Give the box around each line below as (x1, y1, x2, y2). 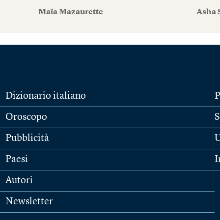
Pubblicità (5, 134, 49, 143)
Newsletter (5, 197, 53, 207)
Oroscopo (5, 112, 47, 122)
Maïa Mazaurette (38, 8, 103, 16)
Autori (5, 176, 33, 186)
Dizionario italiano (5, 91, 86, 101)
